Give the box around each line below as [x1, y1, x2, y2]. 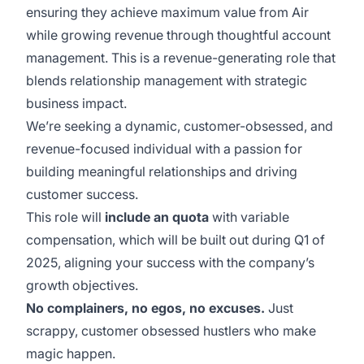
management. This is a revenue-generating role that [26, 50, 336, 66]
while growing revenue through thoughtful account [26, 27, 331, 43]
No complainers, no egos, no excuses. [26, 300, 265, 316]
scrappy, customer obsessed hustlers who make [26, 323, 316, 339]
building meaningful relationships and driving [26, 163, 297, 180]
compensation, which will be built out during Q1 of [26, 232, 325, 248]
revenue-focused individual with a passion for [26, 141, 302, 157]
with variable [209, 209, 289, 225]
